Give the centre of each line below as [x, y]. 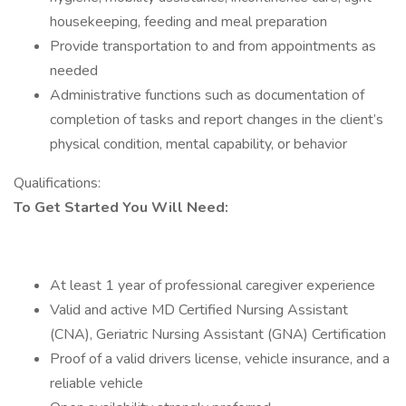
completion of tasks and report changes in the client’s [217, 120]
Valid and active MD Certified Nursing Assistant [199, 310]
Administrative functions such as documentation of [207, 95]
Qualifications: [57, 183]
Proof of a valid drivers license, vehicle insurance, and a [220, 359]
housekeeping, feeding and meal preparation [190, 22]
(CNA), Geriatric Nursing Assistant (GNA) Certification [220, 334]
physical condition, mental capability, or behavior [198, 144]
